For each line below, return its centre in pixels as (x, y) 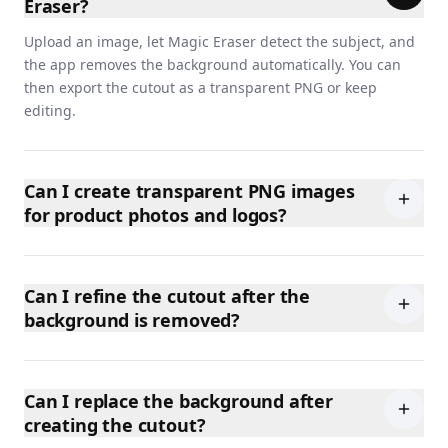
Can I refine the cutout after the (167, 296)
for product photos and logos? (155, 215)
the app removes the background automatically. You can (212, 64)
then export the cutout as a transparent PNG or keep (200, 87)
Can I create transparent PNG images (189, 191)
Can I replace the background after (178, 401)
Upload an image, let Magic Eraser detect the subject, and (219, 41)
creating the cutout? (115, 425)
